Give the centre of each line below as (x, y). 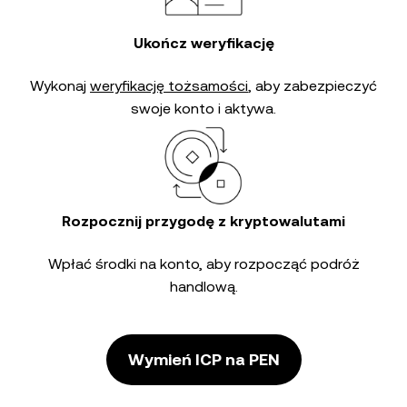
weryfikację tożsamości (169, 86)
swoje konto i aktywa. (203, 109)
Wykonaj (60, 86)
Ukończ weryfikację (203, 43)
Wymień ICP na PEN (203, 359)
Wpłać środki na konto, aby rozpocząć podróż (203, 264)
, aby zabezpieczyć (313, 86)
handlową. (203, 287)
